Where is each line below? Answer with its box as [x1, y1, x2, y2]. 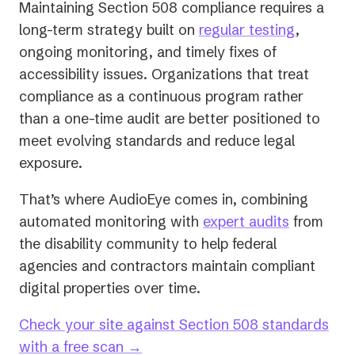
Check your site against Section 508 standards [19, 315, 329, 334]
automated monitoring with [19, 212, 203, 231]
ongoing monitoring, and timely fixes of [19, 42, 277, 61]
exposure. [19, 153, 86, 172]
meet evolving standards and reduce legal [19, 131, 295, 150]
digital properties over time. [19, 278, 200, 297]
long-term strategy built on [19, 20, 199, 39]
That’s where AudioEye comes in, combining [19, 189, 308, 208]
